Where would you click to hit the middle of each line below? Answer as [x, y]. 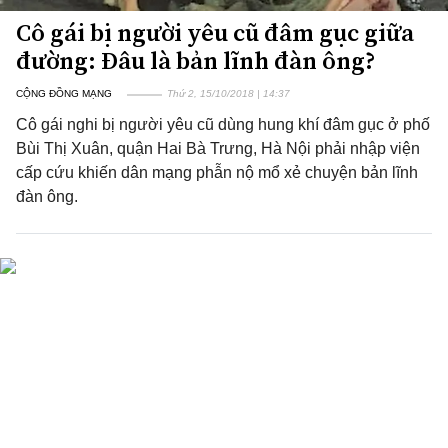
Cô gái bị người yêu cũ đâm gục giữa [215, 32]
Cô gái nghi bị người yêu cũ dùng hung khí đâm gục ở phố [223, 124]
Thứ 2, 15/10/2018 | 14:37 [228, 93]
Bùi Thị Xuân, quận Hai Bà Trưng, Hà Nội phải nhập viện [218, 148]
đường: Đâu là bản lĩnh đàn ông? [196, 60]
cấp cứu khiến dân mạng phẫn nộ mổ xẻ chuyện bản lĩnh [217, 172]
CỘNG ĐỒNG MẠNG [64, 93]
